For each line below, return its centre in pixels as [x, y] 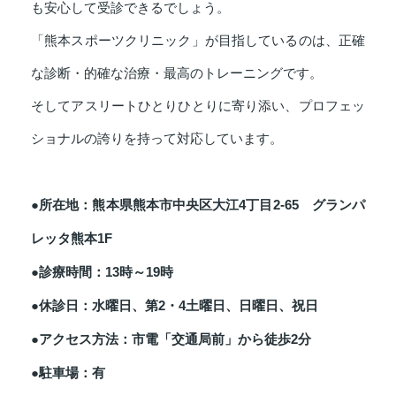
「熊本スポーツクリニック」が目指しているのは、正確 [198, 40]
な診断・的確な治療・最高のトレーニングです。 [177, 73]
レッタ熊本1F [72, 238]
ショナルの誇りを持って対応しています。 [157, 138]
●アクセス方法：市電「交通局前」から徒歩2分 [171, 339]
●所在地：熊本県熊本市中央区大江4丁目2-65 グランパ [198, 204]
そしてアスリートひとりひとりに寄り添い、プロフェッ [198, 106]
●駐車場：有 [68, 372]
